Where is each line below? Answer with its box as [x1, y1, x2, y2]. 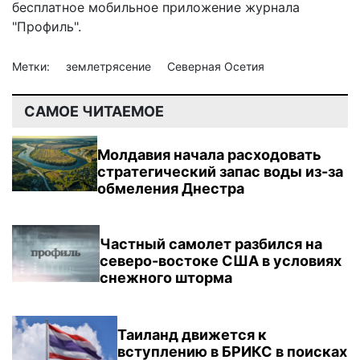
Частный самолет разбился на [99, 235, 322, 252]
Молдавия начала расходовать [97, 145, 322, 163]
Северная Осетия [167, 59, 264, 73]
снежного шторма [99, 268, 232, 286]
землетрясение [66, 59, 154, 73]
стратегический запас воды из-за [97, 162, 344, 180]
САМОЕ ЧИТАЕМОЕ [24, 102, 164, 120]
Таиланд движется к [117, 325, 267, 343]
